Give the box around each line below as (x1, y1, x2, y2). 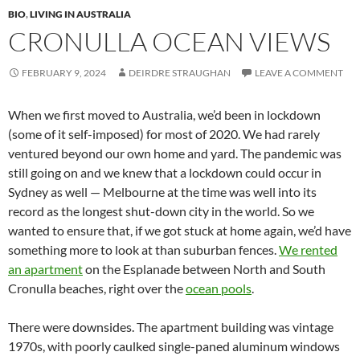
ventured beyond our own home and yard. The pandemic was (8, 145, 342, 161)
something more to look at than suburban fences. (8, 241, 279, 257)
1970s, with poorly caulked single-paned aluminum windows (8, 337, 340, 354)
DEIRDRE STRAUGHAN (129, 66, 231, 79)
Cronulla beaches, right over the (8, 280, 186, 296)
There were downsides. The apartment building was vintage (8, 318, 333, 334)
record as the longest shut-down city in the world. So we (8, 202, 314, 219)
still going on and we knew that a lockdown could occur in (8, 164, 321, 180)
